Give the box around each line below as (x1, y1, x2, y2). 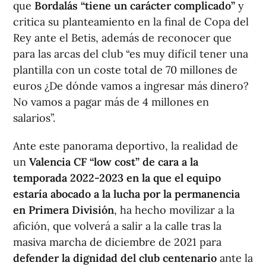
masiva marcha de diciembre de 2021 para (13, 235, 221, 249)
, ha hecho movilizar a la (114, 203, 235, 217)
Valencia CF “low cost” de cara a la (26, 155, 198, 169)
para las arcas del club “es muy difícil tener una (13, 47, 248, 61)
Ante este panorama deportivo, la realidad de (13, 139, 238, 153)
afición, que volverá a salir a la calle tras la (13, 219, 221, 233)
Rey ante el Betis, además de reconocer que (13, 31, 232, 45)
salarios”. (13, 111, 55, 125)
